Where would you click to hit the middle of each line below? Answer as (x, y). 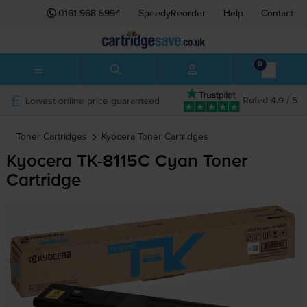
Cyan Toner (198, 162)
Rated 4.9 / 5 (270, 100)
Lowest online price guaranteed (92, 100)
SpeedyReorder (172, 13)
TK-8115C (113, 162)
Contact (277, 13)
